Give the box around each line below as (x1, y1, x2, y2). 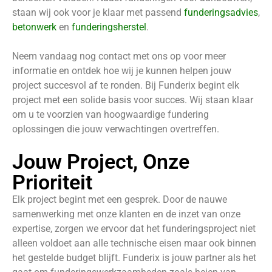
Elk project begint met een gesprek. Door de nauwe (12, 193, 227, 205)
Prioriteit (12, 169, 92, 194)
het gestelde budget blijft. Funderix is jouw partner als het (12, 251, 256, 263)
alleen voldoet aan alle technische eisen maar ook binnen (12, 237, 256, 249)
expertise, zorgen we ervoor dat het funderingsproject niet (12, 222, 256, 234)
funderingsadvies (184, 6, 258, 18)
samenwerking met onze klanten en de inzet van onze (12, 208, 240, 220)
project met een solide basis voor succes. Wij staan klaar (12, 93, 253, 106)
